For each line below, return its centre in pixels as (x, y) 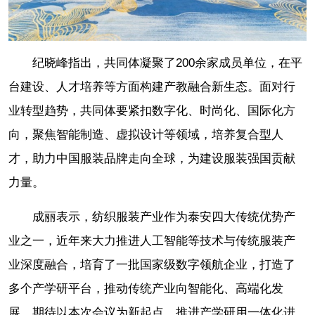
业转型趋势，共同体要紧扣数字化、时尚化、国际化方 (152, 111)
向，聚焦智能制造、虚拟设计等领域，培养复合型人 (146, 135)
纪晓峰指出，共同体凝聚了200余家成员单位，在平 (167, 63)
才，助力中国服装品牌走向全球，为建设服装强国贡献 (152, 159)
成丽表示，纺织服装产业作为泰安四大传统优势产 (164, 217)
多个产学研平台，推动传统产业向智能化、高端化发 (146, 289)
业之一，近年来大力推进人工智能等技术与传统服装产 (152, 241)
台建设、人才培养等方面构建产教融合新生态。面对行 (152, 87)
